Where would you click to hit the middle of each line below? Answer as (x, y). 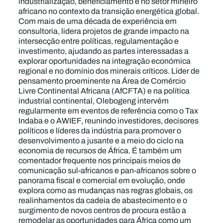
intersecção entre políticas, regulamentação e (99, 41)
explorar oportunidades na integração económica (105, 61)
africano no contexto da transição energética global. (109, 11)
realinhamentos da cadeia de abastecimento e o (103, 200)
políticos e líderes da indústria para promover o (100, 131)
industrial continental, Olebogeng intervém (94, 101)
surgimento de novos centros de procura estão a (103, 210)
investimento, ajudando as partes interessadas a (104, 51)
